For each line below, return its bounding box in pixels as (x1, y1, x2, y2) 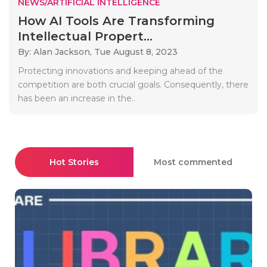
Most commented (153, 156, 232, 167)
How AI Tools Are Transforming (18, 13, 215, 28)
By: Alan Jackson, (18, 46, 94, 57)
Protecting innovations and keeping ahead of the (18, 65, 223, 76)
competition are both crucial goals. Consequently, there (18, 79, 249, 90)
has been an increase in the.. (18, 92, 135, 104)
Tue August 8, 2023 (94, 46, 178, 57)
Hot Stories (49, 156, 99, 167)
